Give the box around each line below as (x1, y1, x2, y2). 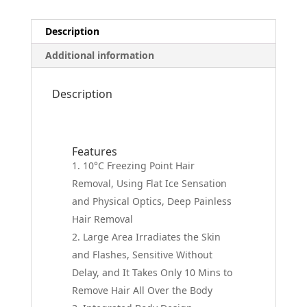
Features (72, 143, 118, 159)
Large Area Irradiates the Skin (83, 230, 221, 243)
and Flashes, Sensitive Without (72, 247, 213, 261)
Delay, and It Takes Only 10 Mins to (72, 265, 233, 279)
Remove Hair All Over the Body (72, 283, 213, 297)
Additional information (45, 48, 154, 62)
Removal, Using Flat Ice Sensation (72, 176, 228, 190)
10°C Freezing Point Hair (83, 158, 195, 172)
